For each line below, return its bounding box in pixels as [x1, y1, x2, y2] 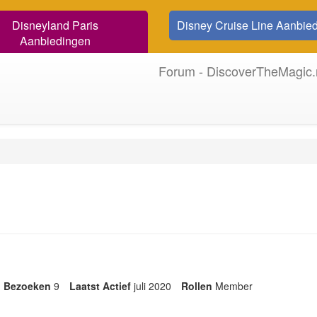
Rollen [181, 279, 212, 293]
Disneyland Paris [11, 17, 98, 33]
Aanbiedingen [19, 33, 91, 49]
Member [215, 279, 253, 293]
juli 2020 [134, 279, 171, 293]
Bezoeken [4, 279, 51, 293]
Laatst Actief [69, 279, 131, 293]
